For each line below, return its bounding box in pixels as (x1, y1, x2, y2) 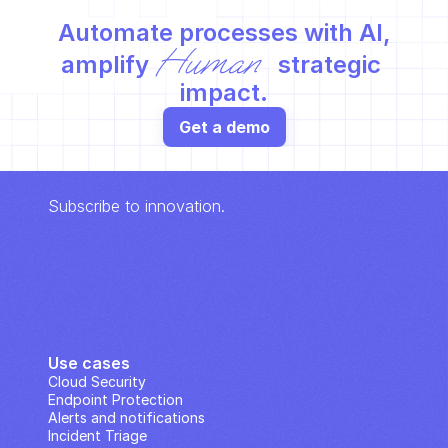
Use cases (48, 353, 130, 373)
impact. (180, 78, 268, 107)
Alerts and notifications (48, 409, 205, 426)
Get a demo (178, 116, 270, 137)
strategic (271, 50, 381, 79)
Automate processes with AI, (57, 18, 391, 47)
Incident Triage (48, 427, 147, 444)
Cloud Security (48, 373, 146, 390)
